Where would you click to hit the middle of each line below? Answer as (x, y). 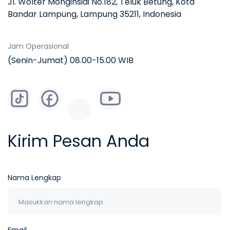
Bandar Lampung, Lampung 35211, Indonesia (94, 14)
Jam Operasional (38, 46)
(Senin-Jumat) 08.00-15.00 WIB (71, 60)
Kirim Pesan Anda (79, 141)
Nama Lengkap (34, 178)
